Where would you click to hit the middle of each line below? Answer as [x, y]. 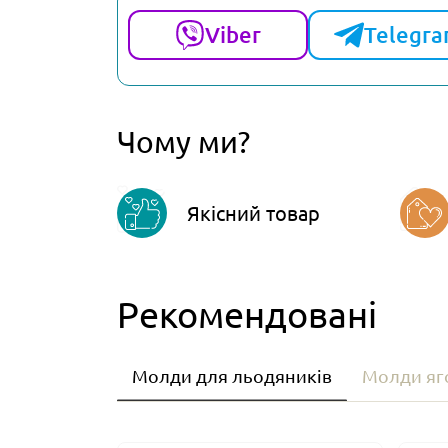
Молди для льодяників [232, 376]
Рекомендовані [247, 314]
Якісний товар [253, 213]
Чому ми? [183, 142]
